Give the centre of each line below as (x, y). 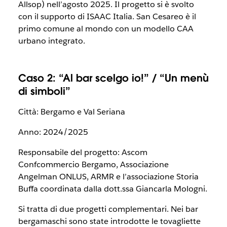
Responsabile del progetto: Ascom (83, 152)
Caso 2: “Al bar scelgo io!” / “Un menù (113, 78)
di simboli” (44, 91)
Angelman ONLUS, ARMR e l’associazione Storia (108, 177)
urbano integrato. (51, 41)
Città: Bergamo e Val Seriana (71, 112)
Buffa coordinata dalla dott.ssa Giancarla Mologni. (112, 189)
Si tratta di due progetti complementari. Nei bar (108, 209)
